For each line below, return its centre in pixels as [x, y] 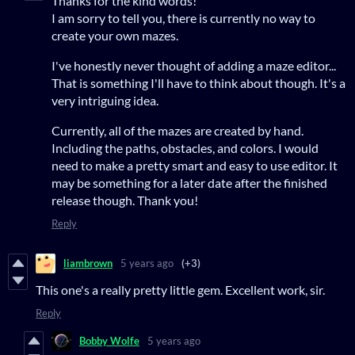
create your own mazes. [115, 35]
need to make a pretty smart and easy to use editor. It [195, 165]
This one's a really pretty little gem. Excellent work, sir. [180, 289]
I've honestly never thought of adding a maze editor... [194, 65]
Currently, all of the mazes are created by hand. [177, 130]
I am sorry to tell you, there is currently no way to [183, 17]
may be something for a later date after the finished [189, 182]
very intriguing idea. [105, 100]
